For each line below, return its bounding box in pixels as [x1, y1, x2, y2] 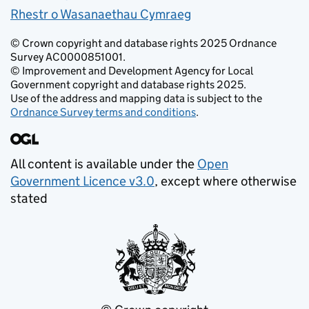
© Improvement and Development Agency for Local [10, 64, 253, 77]
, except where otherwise [154, 173, 297, 189]
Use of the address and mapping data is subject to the [10, 92, 262, 105]
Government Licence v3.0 [10, 173, 154, 189]
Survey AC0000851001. [10, 50, 126, 63]
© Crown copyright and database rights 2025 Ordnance [10, 37, 277, 50]
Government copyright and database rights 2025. [10, 78, 246, 91]
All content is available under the [10, 156, 197, 172]
